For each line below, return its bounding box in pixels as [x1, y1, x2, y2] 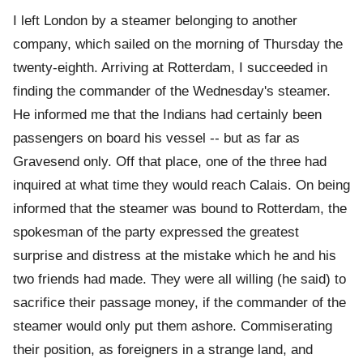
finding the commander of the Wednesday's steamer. [13, 83, 331, 100]
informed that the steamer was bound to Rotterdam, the [13, 201, 347, 217]
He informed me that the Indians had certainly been [13, 107, 322, 123]
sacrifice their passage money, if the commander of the [13, 295, 346, 311]
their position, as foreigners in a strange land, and [13, 342, 313, 358]
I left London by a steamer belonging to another [13, 13, 297, 29]
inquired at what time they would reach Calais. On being [13, 177, 350, 194]
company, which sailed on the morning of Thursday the [13, 36, 343, 53]
